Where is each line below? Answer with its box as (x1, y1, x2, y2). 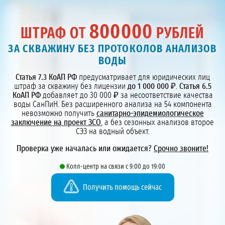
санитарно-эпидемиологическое (96, 109, 204, 118)
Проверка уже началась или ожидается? (17, 144, 154, 153)
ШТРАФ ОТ (21, 26, 90, 42)
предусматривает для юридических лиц (76, 73, 210, 82)
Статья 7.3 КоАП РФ (15, 73, 77, 82)
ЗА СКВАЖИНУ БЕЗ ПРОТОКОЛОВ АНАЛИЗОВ (8, 43, 217, 55)
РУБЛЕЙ (153, 26, 204, 42)
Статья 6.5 (179, 82, 211, 91)
